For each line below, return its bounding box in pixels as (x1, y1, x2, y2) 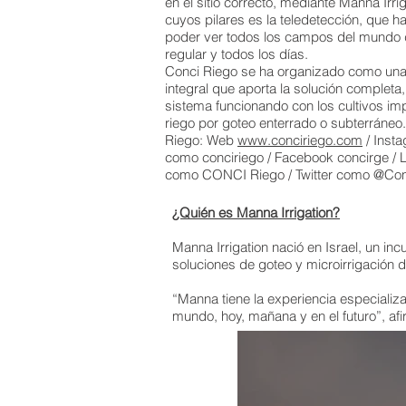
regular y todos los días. (165, 45, 308, 63)
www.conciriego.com (237, 131, 362, 149)
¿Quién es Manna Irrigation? (172, 204, 340, 221)
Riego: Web (165, 131, 237, 149)
